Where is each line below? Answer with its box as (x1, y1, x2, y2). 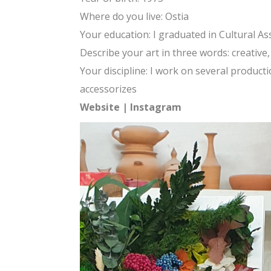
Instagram (130, 100, 181, 114)
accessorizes (80, 82, 137, 96)
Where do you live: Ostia (80, 10, 189, 23)
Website (80, 100, 120, 114)
